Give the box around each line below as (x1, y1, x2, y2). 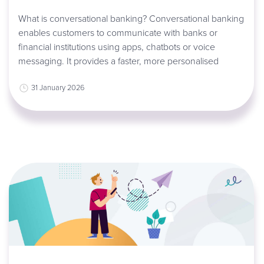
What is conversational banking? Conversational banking (18, 12, 244, 25)
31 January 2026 (31, 82, 84, 93)
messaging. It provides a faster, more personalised (18, 54, 219, 68)
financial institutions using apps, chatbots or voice (18, 40, 215, 54)
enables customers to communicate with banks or (18, 26, 217, 39)
